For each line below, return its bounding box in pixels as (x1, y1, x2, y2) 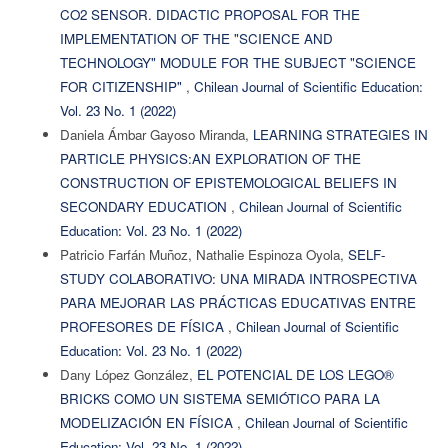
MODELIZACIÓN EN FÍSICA (59, 412, 237, 432)
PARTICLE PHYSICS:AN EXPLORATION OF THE (59, 148, 361, 168)
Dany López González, (59, 364, 197, 384)
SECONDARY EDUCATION (59, 196, 231, 216)
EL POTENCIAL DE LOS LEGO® (196, 364, 394, 384)
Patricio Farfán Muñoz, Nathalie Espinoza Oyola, (59, 244, 348, 264)
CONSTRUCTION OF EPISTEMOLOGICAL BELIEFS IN (59, 172, 397, 192)
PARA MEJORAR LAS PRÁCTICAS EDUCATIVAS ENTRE (59, 292, 416, 312)
